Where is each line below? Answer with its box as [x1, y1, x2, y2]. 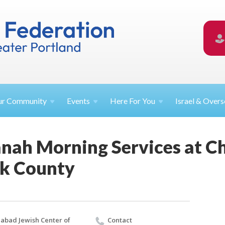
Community [7, 96, 47, 106]
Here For [110, 96, 143, 106]
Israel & [175, 96, 203, 106]
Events [67, 96, 90, 106]
